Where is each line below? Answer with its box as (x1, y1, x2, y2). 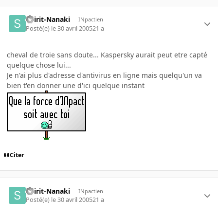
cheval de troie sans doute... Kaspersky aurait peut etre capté (7, 50, 207, 59)
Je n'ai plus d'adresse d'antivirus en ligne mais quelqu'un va (7, 70, 202, 80)
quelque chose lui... (7, 60, 71, 70)
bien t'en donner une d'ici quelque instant (7, 80, 145, 90)
